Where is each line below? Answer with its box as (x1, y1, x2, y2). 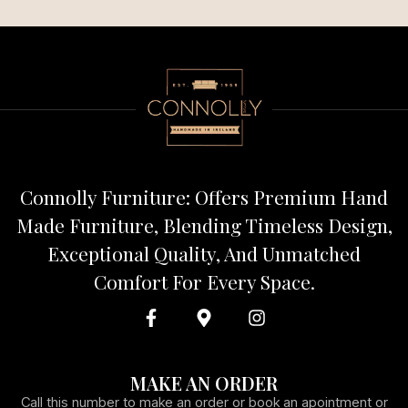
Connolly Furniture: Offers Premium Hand (20, 183, 388, 209)
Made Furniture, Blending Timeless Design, (15, 211, 393, 238)
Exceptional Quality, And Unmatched (47, 240, 361, 266)
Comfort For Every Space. (93, 268, 315, 294)
